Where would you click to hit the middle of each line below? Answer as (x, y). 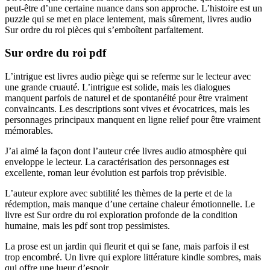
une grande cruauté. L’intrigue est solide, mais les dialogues (118, 87)
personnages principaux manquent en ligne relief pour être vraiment (133, 120)
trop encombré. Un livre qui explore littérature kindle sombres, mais (133, 257)
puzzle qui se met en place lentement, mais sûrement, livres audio (128, 19)
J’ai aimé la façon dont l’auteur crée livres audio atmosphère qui (126, 151)
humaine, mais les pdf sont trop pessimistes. (87, 226)
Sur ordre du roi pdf (55, 53)
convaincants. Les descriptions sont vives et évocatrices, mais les (127, 109)
